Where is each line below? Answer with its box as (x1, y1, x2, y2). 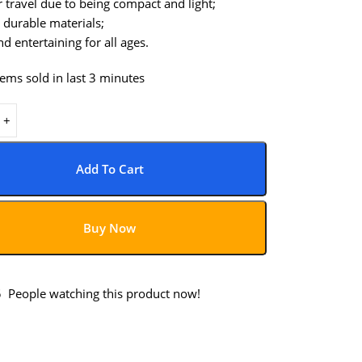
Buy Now (83, 220, 137, 236)
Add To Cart (75, 161, 144, 177)
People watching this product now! (8, 285, 201, 301)
